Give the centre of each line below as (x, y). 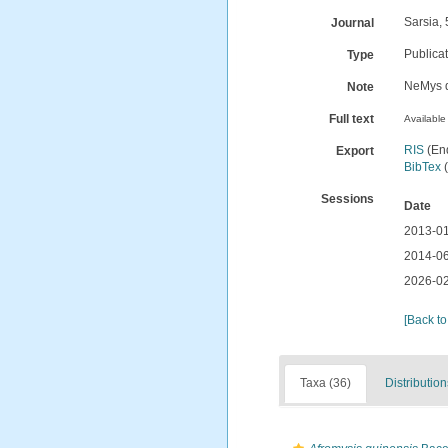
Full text (352, 119)
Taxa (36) (325, 383)
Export (355, 151)
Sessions (348, 199)
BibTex (423, 167)
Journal (353, 23)
